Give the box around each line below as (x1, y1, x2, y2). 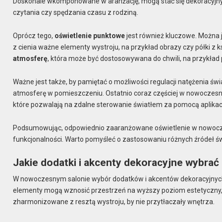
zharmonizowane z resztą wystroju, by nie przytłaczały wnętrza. (13, 198, 215, 206)
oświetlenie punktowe (55, 32, 125, 40)
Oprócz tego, (13, 32, 55, 40)
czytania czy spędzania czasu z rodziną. (13, 8, 139, 17)
